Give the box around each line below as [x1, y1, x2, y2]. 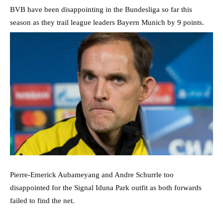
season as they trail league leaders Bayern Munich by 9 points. [10, 18, 204, 26]
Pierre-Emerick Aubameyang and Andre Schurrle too [10, 171, 174, 179]
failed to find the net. [10, 197, 75, 205]
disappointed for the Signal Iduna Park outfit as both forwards [10, 184, 202, 192]
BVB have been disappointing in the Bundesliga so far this [10, 5, 192, 13]
